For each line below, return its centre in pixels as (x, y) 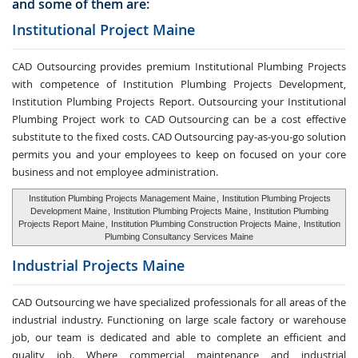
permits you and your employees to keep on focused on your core (179, 154)
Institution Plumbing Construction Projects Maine (204, 224)
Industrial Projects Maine (98, 265)
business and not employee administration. (115, 172)
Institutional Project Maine (103, 30)
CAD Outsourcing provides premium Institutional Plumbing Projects (179, 66)
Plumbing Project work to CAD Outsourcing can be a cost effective (179, 119)
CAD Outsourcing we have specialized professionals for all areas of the (179, 302)
